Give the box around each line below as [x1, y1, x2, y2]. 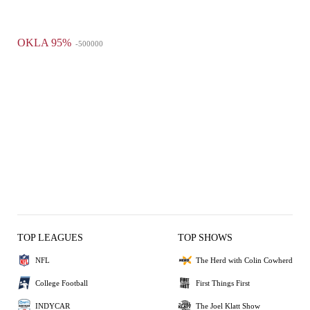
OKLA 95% [17, 37, 74, 48]
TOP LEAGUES [17, 232, 83, 243]
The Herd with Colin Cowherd [196, 255, 293, 264]
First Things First [196, 278, 250, 287]
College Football [35, 278, 88, 287]
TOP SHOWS [178, 232, 232, 243]
